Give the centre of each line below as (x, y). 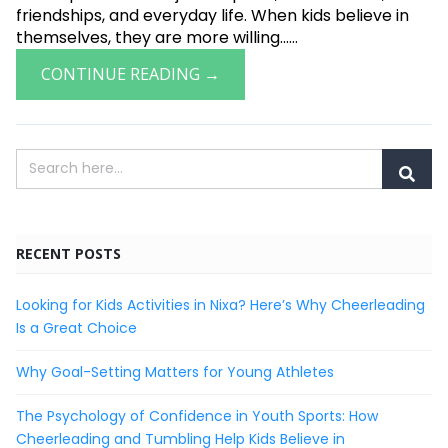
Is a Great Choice (76, 327)
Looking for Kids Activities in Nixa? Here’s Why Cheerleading (220, 304)
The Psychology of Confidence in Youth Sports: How (197, 415)
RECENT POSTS (68, 253)
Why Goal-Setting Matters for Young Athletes (175, 371)
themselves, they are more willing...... (157, 37)
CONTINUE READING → (130, 73)
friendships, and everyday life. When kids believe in (212, 15)
